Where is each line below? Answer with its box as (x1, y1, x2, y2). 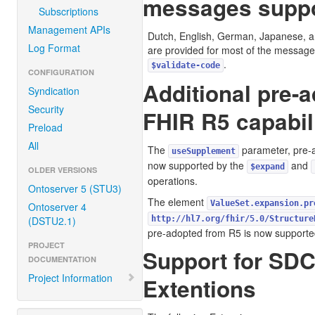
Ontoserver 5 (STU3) (28, 181, 122, 195)
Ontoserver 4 (28, 200, 86, 214)
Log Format (28, 41, 80, 55)
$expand (250, 162, 285, 172)
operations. (148, 174, 198, 188)
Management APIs (28, 22, 110, 37)
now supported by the (148, 158, 247, 172)
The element (148, 195, 207, 209)
